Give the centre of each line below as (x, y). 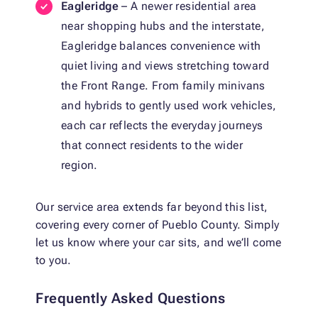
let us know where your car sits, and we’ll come (159, 243)
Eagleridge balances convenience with (161, 46)
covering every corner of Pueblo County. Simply (158, 225)
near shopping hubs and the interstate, (163, 26)
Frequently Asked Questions (130, 298)
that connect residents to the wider (152, 146)
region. (79, 165)
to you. (54, 261)
